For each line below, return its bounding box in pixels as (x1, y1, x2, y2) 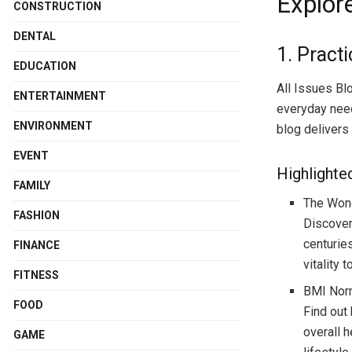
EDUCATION (13, 59, 76, 72)
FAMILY (13, 178, 50, 192)
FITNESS (13, 268, 59, 281)
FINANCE (13, 238, 60, 251)
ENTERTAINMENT (13, 89, 106, 102)
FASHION (13, 208, 60, 222)
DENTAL (13, 29, 56, 42)
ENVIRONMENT (13, 119, 93, 132)
